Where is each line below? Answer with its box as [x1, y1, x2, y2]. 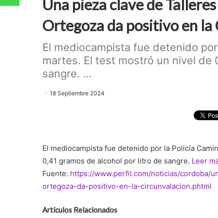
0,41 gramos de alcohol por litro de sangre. [42, 156, 192, 165]
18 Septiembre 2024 [50, 90, 105, 97]
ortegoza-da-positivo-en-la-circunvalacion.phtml [42, 181, 212, 191]
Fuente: [42, 168, 70, 178]
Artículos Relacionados [42, 205, 117, 214]
